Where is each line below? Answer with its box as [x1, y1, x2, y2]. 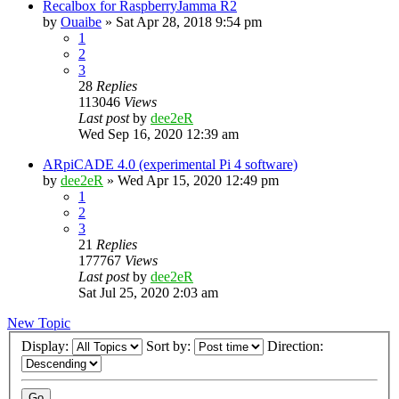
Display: [21, 338, 72, 354]
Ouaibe [61, 14, 102, 29]
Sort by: [146, 338, 194, 354]
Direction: [267, 338, 327, 354]
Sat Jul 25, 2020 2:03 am [78, 285, 218, 300]
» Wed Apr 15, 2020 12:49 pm [103, 173, 279, 188]
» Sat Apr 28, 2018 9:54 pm [102, 14, 262, 29]
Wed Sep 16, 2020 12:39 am [78, 126, 239, 142]
